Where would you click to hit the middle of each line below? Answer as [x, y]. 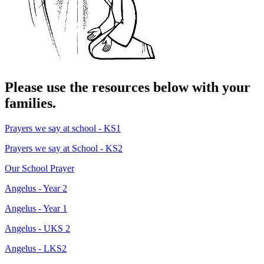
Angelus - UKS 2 [37, 228]
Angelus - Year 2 [36, 188]
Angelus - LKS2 [36, 248]
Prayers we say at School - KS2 [64, 148]
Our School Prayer [39, 168]
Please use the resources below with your [128, 87]
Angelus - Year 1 [36, 208]
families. [30, 103]
